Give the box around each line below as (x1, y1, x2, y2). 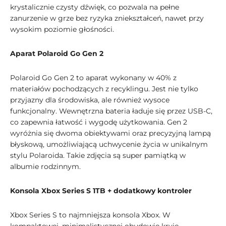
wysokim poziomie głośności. (10, 25, 114, 34)
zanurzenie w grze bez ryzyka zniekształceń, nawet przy (10, 14, 204, 23)
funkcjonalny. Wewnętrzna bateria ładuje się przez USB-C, (10, 106, 212, 116)
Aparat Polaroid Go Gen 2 (10, 49, 103, 59)
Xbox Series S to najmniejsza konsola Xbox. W (10, 210, 171, 220)
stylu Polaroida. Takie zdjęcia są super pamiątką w (10, 151, 186, 160)
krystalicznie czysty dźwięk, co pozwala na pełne (10, 3, 179, 12)
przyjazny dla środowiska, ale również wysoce (10, 95, 169, 105)
